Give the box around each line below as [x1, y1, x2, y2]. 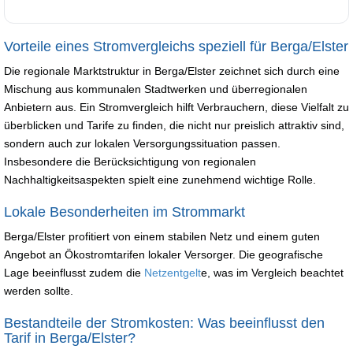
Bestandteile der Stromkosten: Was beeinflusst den [4, 314, 325, 331]
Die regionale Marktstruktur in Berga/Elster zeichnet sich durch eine [4, 64, 340, 77]
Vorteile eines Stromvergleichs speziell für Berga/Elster [4, 38, 348, 54]
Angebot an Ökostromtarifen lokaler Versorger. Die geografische [4, 247, 323, 261]
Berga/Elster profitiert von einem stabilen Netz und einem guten [4, 229, 320, 243]
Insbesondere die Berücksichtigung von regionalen [4, 154, 256, 168]
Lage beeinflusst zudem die [4, 266, 144, 279]
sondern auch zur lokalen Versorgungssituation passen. [4, 136, 281, 150]
